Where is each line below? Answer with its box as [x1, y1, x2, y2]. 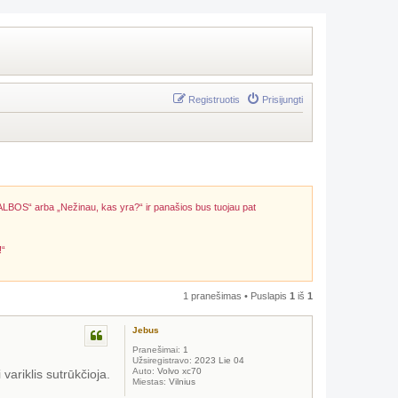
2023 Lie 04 [192, 355, 244, 365]
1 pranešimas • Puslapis [183, 291, 290, 301]
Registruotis [188, 94, 240, 105]
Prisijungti [262, 94, 303, 105]
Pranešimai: [132, 345, 180, 354]
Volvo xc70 [155, 366, 202, 376]
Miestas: [132, 377, 166, 386]
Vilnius [166, 377, 195, 386]
